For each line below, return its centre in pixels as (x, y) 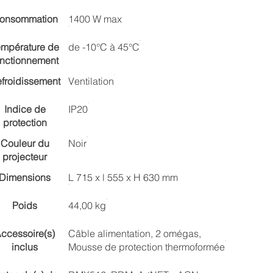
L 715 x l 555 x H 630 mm (123, 177)
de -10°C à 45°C (104, 47)
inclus (25, 247)
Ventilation (91, 81)
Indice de (25, 109)
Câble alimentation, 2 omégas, (134, 233)
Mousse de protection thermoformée (146, 247)
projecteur (25, 157)
